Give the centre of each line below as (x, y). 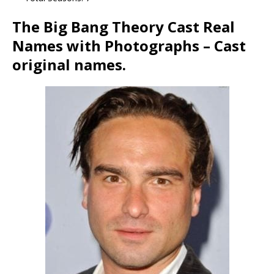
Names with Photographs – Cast (129, 45)
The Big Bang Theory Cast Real (124, 26)
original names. (69, 64)
